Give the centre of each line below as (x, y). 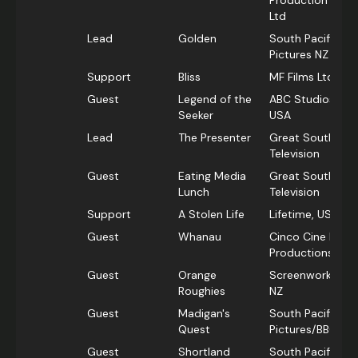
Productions (301, 253)
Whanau (200, 237)
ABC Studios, (303, 99)
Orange (197, 275)
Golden (197, 39)
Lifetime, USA (304, 215)
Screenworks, (304, 275)
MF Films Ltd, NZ (311, 77)
